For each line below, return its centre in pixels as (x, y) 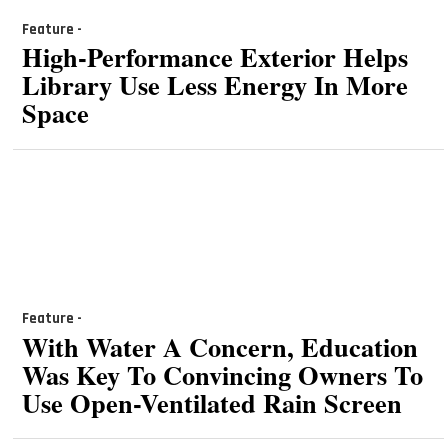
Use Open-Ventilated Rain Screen (211, 402)
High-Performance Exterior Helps (214, 57)
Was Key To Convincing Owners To (222, 374)
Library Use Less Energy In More (214, 85)
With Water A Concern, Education (219, 346)
